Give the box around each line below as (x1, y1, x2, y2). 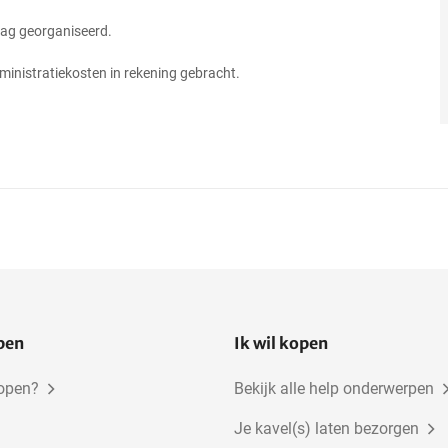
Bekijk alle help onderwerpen (234, 379, 434, 399)
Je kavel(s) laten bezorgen (234, 419, 419, 439)
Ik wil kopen (234, 333, 328, 354)
